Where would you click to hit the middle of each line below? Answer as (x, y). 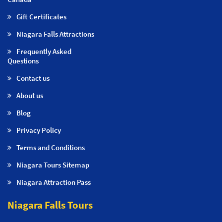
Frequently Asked (44, 51)
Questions (23, 60)
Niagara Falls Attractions (55, 34)
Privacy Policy (39, 130)
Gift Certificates (41, 16)
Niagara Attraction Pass (54, 182)
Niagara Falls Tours (50, 205)
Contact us (33, 78)
